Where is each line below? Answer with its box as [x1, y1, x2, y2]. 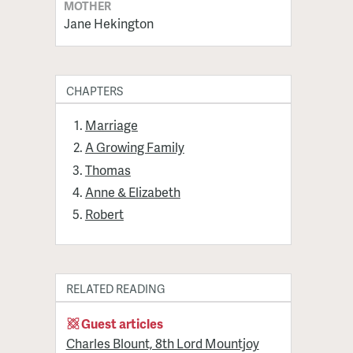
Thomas [84, 160, 131, 179]
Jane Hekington [63, 13, 154, 32]
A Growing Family [84, 138, 184, 157]
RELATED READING [65, 281, 165, 297]
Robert [84, 205, 124, 224]
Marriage [84, 116, 138, 135]
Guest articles [81, 314, 164, 333]
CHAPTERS [65, 82, 123, 98]
